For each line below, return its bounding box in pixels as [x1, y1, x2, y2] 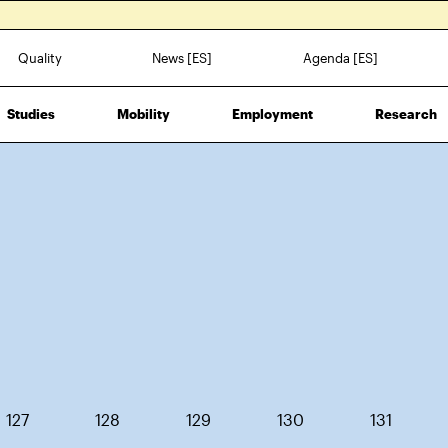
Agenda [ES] [302, 49, 378, 66]
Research [375, 105, 438, 122]
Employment [231, 105, 313, 122]
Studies [6, 105, 55, 122]
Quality [18, 49, 63, 66]
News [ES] [152, 49, 213, 66]
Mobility [116, 105, 170, 122]
